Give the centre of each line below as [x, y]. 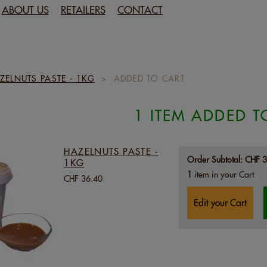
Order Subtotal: [215, 160]
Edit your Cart [220, 203]
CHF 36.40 [83, 179]
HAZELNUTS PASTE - [111, 152]
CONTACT [140, 10]
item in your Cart [223, 175]
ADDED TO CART [149, 79]
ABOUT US [25, 10]
